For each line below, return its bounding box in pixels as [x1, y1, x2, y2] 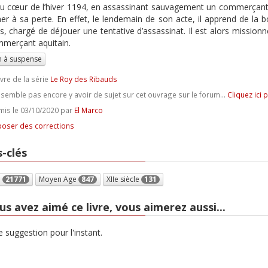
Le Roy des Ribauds [50, 74, 117, 84]
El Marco [74, 105, 103, 115]
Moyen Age [38, 173, 78, 184]
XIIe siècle [106, 173, 141, 184]
